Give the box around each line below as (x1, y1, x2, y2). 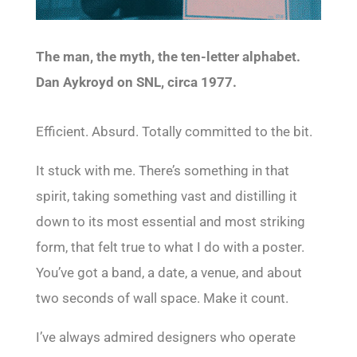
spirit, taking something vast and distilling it (35, 188, 297, 205)
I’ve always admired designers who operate (35, 329, 296, 346)
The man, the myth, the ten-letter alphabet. (35, 49, 300, 65)
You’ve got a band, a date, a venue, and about (35, 265, 302, 281)
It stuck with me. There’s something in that (35, 163, 289, 179)
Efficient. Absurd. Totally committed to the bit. (35, 124, 312, 140)
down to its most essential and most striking (35, 214, 305, 230)
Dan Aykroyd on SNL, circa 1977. (35, 74, 237, 91)
